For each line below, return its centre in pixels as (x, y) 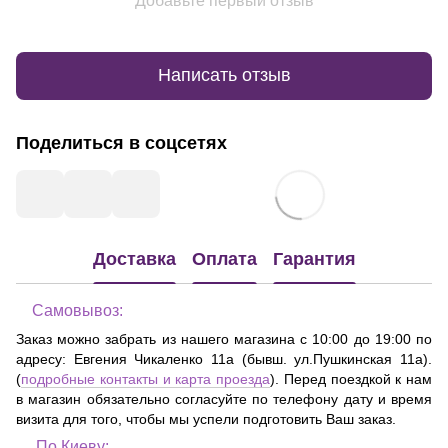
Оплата (224, 259)
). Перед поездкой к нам (351, 378)
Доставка (134, 259)
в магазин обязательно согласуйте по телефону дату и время (224, 398)
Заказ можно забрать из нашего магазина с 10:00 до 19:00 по (224, 338)
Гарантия (314, 259)
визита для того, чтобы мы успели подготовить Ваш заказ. (206, 418)
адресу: (45, 358)
